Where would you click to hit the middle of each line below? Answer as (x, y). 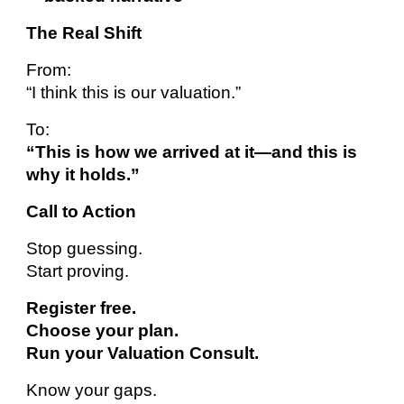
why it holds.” (83, 174)
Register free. (82, 308)
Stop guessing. (85, 248)
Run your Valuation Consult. (143, 353)
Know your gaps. (92, 390)
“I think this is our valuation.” (134, 92)
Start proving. (78, 271)
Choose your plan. (103, 330)
